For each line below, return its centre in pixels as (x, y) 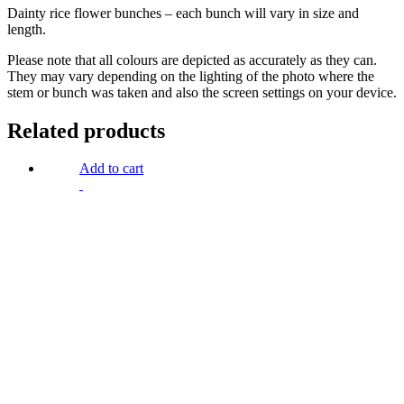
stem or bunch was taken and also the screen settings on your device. (202, 92)
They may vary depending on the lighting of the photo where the (191, 76)
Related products (86, 130)
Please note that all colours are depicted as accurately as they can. (192, 60)
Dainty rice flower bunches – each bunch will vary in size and (183, 13)
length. (27, 29)
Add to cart (111, 169)
